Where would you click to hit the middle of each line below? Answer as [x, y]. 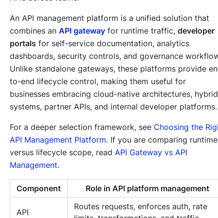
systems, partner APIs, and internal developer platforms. [113, 107]
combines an [34, 31]
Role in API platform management [147, 189]
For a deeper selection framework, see [82, 127]
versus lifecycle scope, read [62, 153]
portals [23, 44]
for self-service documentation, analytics [113, 44]
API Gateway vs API [151, 153]
